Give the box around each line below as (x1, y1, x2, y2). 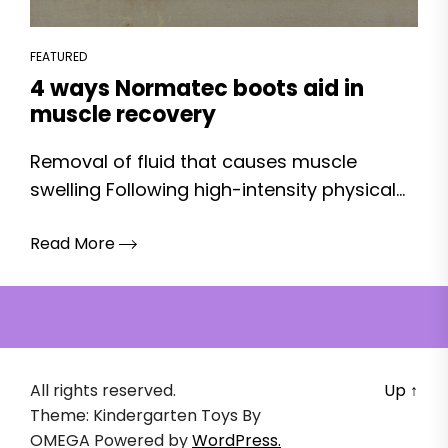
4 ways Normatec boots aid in (30, 73, 364, 104)
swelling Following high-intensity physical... (30, 177, 405, 202)
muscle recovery (30, 99, 216, 130)
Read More (30, 232, 119, 255)
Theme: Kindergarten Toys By (30, 404, 261, 427)
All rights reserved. (30, 379, 176, 402)
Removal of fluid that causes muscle (30, 149, 357, 174)
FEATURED (30, 48, 87, 65)
